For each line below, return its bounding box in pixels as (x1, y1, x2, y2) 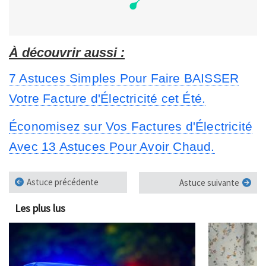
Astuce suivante (179, 177, 239, 189)
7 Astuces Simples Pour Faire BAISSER (9, 71, 239, 85)
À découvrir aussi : (9, 45, 125, 61)
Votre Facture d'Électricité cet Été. (9, 91, 206, 106)
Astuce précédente (27, 176, 99, 188)
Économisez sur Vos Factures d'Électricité (9, 119, 253, 134)
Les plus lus (15, 201, 65, 216)
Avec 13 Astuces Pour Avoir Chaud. (9, 140, 215, 154)
